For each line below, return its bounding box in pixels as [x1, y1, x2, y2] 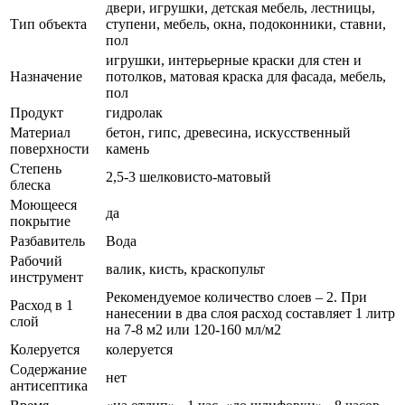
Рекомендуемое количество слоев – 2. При [106, 288, 367, 305]
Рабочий [10, 252, 62, 268]
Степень [10, 160, 61, 176]
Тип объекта [10, 15, 87, 32]
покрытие [10, 212, 71, 229]
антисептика [10, 377, 88, 393]
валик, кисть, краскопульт [106, 260, 265, 277]
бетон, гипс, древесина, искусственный [106, 124, 351, 140]
